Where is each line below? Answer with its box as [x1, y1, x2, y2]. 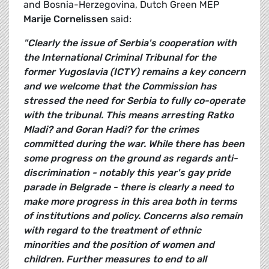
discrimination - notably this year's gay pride [23, 167, 231, 179]
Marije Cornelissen [23, 13, 108, 25]
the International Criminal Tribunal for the [23, 52, 216, 64]
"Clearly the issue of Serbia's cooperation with [23, 37, 237, 49]
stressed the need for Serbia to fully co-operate [23, 95, 245, 107]
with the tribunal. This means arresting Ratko [23, 109, 234, 121]
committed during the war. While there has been [23, 138, 244, 150]
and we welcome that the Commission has [23, 80, 217, 92]
